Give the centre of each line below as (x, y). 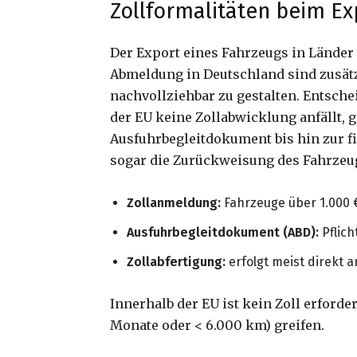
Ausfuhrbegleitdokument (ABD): (223, 233)
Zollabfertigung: (176, 262)
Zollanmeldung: (174, 203)
